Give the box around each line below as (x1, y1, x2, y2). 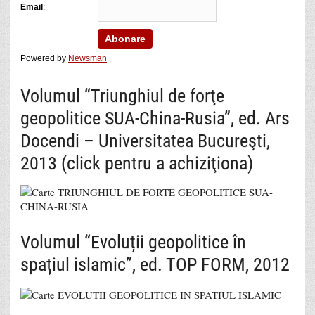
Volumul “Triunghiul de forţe (20, 84, 224, 106)
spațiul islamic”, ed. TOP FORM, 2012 (20, 253, 290, 275)
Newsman (68, 53, 107, 63)
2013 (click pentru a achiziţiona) (20, 152, 253, 174)
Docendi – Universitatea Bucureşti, (20, 129, 270, 151)
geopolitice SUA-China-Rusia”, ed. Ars (20, 107, 290, 129)
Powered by (20, 53, 68, 63)
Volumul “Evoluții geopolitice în (20, 231, 246, 252)
